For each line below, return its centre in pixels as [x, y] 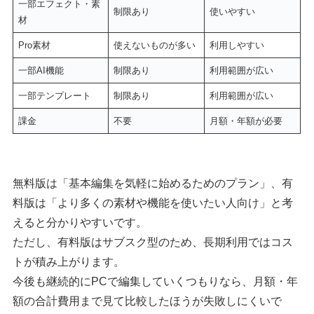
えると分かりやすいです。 [80, 223]
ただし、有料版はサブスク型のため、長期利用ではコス [153, 243]
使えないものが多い [154, 45]
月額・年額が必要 [246, 121]
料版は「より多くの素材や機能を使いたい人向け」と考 [153, 203]
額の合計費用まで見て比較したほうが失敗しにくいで [148, 301]
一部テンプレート [54, 95]
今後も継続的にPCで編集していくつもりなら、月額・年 [156, 282]
